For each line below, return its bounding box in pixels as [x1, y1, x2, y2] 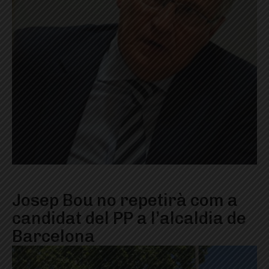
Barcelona [12, 226, 95, 247]
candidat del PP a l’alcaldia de [12, 208, 246, 229]
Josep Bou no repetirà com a [12, 190, 238, 211]
